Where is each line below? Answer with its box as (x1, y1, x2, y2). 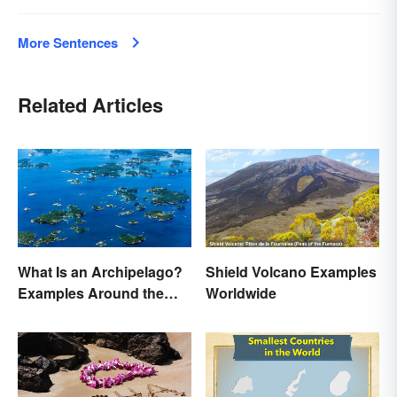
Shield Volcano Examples (206, 261, 377, 282)
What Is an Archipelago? (18, 261, 183, 282)
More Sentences (18, 33, 118, 53)
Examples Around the (18, 282, 164, 303)
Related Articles (18, 90, 163, 120)
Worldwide (206, 282, 276, 303)
